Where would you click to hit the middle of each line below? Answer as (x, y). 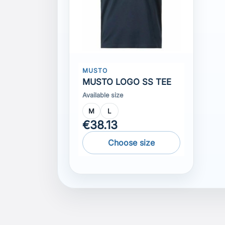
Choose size (131, 142)
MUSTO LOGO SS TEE (127, 82)
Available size (102, 95)
